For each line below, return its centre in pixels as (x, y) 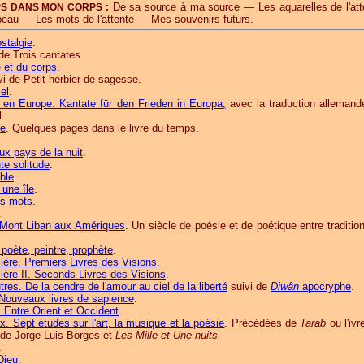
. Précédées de (262, 323)
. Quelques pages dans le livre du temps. (102, 128)
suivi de (249, 286)
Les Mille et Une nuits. (168, 335)
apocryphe (325, 286)
